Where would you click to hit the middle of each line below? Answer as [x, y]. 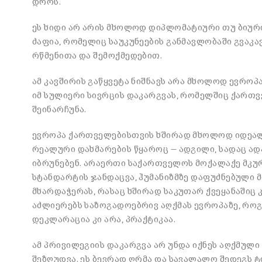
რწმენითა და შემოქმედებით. [97, 56]
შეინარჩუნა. [59, 109]
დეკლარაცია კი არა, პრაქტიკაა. [104, 219]
